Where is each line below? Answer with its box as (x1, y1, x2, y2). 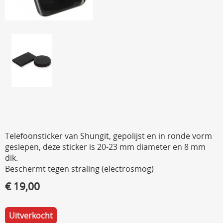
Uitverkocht (9, 210, 53, 222)
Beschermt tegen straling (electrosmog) (5, 163, 154, 175)
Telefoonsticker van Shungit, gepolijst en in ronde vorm (5, 130, 212, 142)
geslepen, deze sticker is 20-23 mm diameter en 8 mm (5, 141, 206, 153)
